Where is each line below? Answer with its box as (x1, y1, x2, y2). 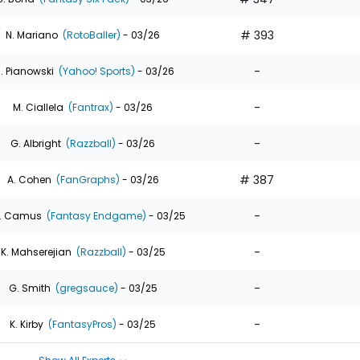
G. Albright (10, 136, 61, 150)
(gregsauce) (52, 280, 118, 295)
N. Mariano (6, 27, 58, 42)
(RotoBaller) (60, 27, 121, 42)
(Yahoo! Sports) (55, 63, 135, 78)
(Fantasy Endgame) (43, 208, 146, 223)
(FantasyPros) (46, 317, 117, 331)
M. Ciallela (13, 100, 63, 114)
